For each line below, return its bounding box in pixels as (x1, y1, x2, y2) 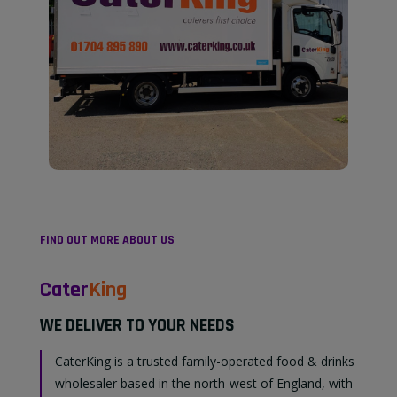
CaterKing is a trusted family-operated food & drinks (55, 353, 354, 370)
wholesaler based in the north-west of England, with (55, 375, 353, 393)
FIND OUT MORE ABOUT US (40, 232, 175, 249)
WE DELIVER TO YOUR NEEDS (40, 314, 235, 338)
